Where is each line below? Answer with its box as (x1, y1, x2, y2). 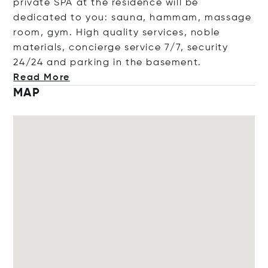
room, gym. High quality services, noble (13, 28, 220, 38)
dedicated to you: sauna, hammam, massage (13, 13, 252, 23)
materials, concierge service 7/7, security (13, 43, 229, 53)
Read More (13, 73, 70, 83)
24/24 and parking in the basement (13, 58, 199, 68)
